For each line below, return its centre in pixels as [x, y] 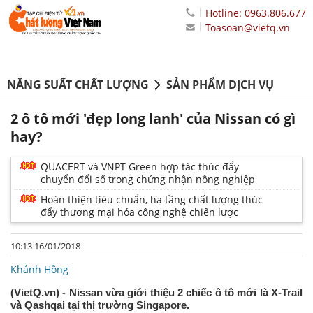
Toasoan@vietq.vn [248, 28]
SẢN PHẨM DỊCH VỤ [220, 85]
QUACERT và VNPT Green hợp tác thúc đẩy [140, 167]
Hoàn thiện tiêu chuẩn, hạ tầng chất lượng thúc [152, 200]
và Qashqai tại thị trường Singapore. [100, 305]
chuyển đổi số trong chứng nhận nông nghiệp [148, 180]
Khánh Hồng [39, 270]
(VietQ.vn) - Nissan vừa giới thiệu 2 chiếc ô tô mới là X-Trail [156, 293]
